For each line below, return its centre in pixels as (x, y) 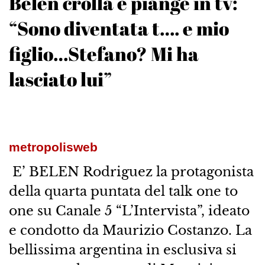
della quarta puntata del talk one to (123, 191)
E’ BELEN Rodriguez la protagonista (131, 172)
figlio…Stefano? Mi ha (104, 54)
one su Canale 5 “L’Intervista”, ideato (129, 211)
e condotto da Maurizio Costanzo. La (130, 230)
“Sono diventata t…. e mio (119, 28)
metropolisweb (53, 147)
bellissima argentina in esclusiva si (122, 250)
